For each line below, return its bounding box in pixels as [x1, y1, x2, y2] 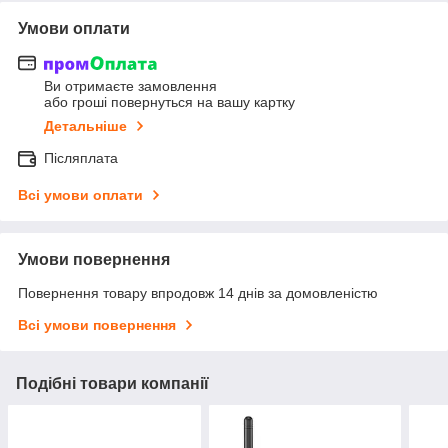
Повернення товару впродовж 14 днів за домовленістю [18, 285, 378, 302]
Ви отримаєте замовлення [44, 78, 217, 95]
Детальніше [44, 118, 127, 135]
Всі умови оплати [18, 187, 143, 204]
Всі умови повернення [18, 317, 176, 334]
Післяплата [44, 150, 118, 167]
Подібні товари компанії [16, 375, 209, 393]
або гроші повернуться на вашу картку [44, 94, 295, 111]
